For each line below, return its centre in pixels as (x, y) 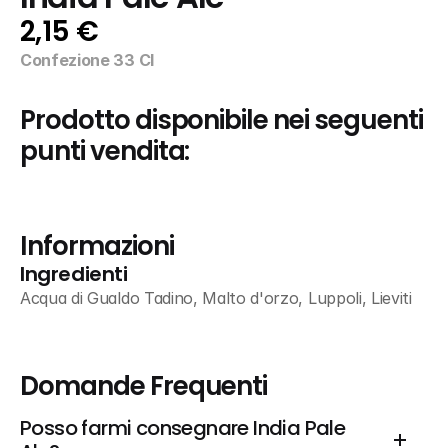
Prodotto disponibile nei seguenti (221, 120)
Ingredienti (74, 274)
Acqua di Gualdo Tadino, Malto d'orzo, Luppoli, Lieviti (216, 298)
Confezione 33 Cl (87, 60)
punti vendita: (105, 151)
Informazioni (97, 246)
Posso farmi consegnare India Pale (183, 428)
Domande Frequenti (144, 386)
